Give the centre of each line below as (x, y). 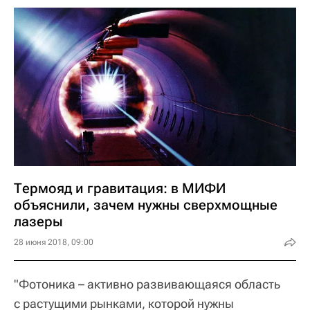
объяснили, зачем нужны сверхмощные (146, 205)
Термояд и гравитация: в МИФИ (120, 189)
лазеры (38, 222)
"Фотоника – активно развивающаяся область (147, 284)
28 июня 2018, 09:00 (54, 243)
